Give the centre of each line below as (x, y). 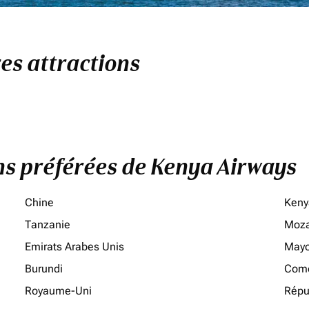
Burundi (44, 269)
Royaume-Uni (58, 291)
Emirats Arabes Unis (74, 247)
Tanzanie (48, 225)
